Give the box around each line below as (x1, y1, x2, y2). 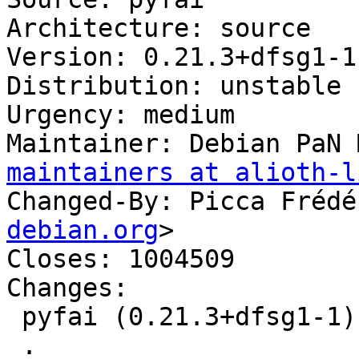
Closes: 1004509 (6, 244, 235, 274)
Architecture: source (6, 14, 311, 43)
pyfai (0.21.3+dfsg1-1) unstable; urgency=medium (6, 302, 22, 332)
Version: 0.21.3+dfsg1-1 (6, 42, 357, 72)
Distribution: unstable (6, 71, 341, 101)
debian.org (6, 216, 159, 245)
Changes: (6, 273, 128, 303)
